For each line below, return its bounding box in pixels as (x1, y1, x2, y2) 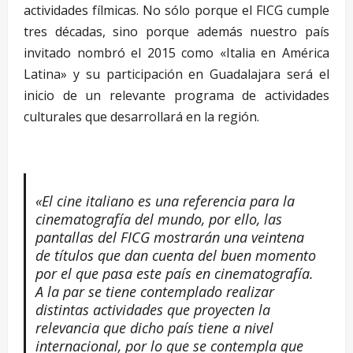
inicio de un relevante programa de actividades (24, 86, 329, 104)
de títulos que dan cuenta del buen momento (35, 245, 316, 265)
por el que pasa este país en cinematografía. (35, 263, 314, 283)
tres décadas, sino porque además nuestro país (24, 22, 329, 40)
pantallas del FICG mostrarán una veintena (35, 227, 304, 247)
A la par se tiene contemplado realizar (35, 281, 274, 301)
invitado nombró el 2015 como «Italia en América (24, 43, 329, 61)
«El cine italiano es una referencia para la (35, 191, 295, 210)
